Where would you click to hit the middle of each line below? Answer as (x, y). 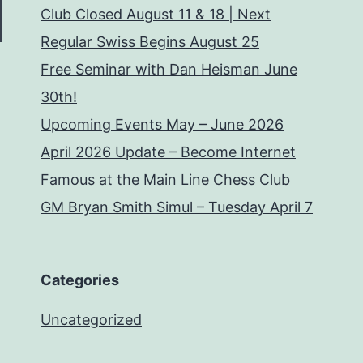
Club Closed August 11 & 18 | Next (156, 14)
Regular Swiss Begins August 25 (150, 42)
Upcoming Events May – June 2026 (162, 124)
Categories (80, 280)
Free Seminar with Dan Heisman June (169, 69)
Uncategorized (91, 320)
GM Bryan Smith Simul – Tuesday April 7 (177, 207)
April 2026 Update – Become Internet (168, 152)
